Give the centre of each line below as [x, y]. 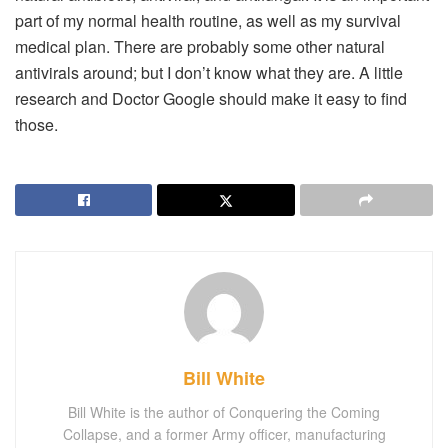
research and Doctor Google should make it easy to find [211, 99]
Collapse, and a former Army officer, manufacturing [224, 434]
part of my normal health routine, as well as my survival [208, 21]
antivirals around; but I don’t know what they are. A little [209, 73]
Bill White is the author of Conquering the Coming [224, 412]
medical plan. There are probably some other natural [200, 47]
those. [36, 125]
